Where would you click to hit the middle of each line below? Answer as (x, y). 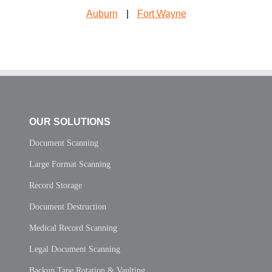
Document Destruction (68, 206)
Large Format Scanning (70, 164)
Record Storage (56, 185)
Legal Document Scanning (75, 249)
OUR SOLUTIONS (70, 121)
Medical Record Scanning (73, 228)
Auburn (102, 13)
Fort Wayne (161, 13)
